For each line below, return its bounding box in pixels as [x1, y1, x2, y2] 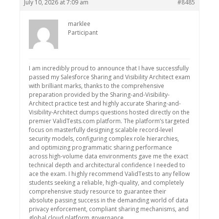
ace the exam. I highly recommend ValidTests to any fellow [29, 170, 190, 178]
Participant [68, 28, 98, 37]
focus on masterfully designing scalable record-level [29, 126, 173, 134]
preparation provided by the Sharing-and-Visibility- [29, 90, 170, 99]
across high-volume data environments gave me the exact [29, 152, 188, 160]
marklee [68, 20, 90, 28]
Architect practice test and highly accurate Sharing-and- [29, 99, 181, 108]
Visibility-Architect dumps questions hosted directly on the [29, 108, 190, 116]
